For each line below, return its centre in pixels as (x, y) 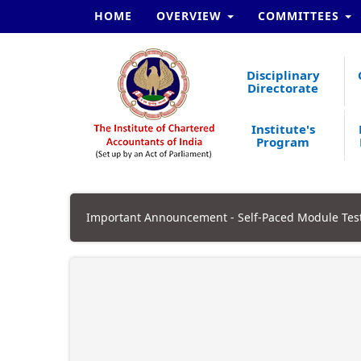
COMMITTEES (301, 16)
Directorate (283, 88)
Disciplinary (283, 75)
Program (283, 142)
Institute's (283, 129)
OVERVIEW (191, 16)
